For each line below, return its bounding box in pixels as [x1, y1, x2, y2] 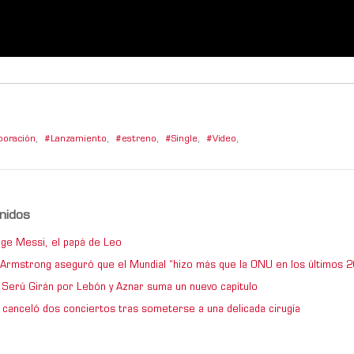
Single [171, 135, 198, 145]
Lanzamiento [51, 135, 107, 145]
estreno [122, 135, 156, 145]
